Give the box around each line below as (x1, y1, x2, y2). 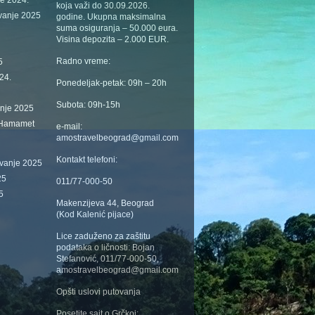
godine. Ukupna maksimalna (56, 12, 166, 22)
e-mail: (56, 122, 82, 131)
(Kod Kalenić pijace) (56, 210, 134, 219)
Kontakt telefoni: (56, 155, 117, 165)
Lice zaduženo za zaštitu (56, 231, 150, 241)
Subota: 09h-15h (56, 100, 120, 110)
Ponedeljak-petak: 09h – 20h (56, 78, 167, 88)
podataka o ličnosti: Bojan (56, 243, 155, 252)
